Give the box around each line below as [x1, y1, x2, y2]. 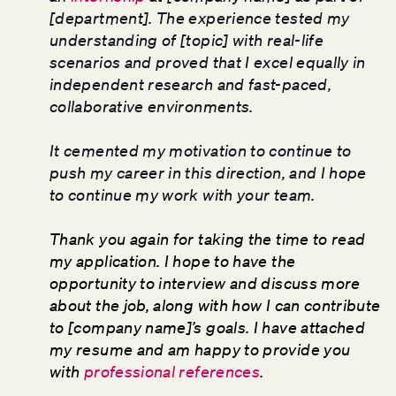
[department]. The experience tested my [49, 7, 350, 27]
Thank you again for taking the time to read [49, 228, 366, 248]
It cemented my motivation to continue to [49, 140, 352, 160]
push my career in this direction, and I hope [49, 162, 367, 182]
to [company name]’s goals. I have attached [49, 316, 366, 337]
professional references [83, 361, 261, 381]
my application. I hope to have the [49, 250, 296, 270]
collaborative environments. [49, 95, 254, 116]
